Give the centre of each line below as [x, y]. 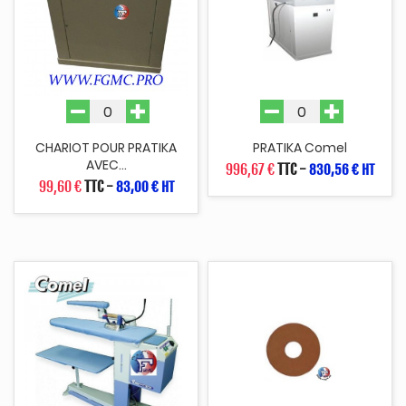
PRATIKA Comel [300, 148]
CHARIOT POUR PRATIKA [106, 148]
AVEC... [106, 165]
